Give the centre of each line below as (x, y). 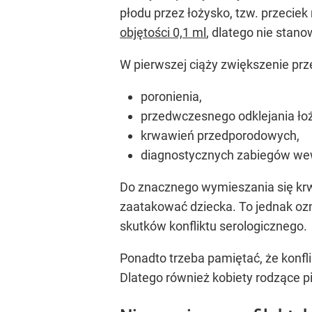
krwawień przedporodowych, (220, 136)
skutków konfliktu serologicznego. (213, 226)
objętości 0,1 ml (163, 33)
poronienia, (171, 97)
